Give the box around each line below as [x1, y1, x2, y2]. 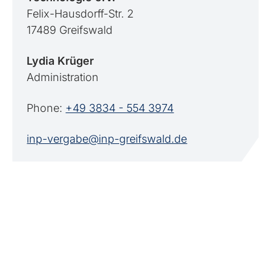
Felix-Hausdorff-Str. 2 [27, 7, 134, 20]
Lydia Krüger [27, 54, 94, 67]
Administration [27, 71, 99, 83]
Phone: [27, 102, 66, 114]
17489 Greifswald [27, 24, 113, 36]
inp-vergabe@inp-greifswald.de [27, 132, 188, 145]
